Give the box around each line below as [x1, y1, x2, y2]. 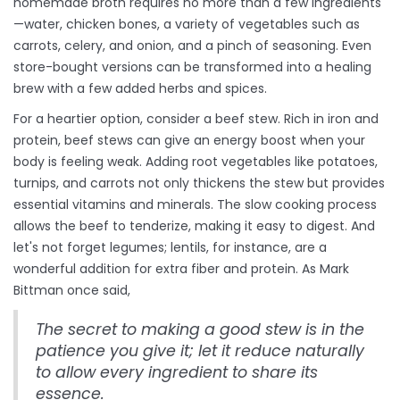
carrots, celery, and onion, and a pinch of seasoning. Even [13, 37, 371, 55]
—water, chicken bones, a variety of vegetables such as [13, 15, 360, 34]
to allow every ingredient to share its [36, 362, 318, 384]
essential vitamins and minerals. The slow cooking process [13, 196, 377, 214]
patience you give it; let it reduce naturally [36, 340, 364, 362]
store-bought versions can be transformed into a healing [13, 58, 371, 77]
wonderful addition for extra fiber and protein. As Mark [13, 260, 349, 279]
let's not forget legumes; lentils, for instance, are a [13, 238, 327, 257]
